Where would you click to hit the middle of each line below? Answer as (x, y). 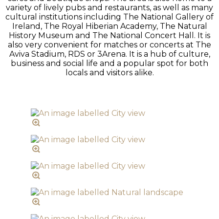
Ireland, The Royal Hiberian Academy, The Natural (109, 26)
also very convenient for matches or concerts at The (109, 45)
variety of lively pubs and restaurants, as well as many (109, 8)
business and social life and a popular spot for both (109, 64)
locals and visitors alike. (109, 73)
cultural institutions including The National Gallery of (109, 17)
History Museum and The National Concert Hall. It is (109, 36)
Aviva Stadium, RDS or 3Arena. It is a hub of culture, (109, 54)
